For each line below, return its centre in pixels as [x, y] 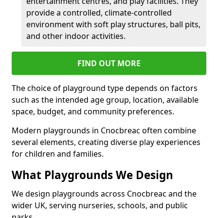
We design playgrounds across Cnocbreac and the [104, 193]
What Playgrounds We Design [92, 175]
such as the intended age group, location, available [105, 100]
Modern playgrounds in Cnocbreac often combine [104, 130]
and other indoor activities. [76, 36]
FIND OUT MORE [109, 63]
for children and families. [58, 154]
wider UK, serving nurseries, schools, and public [100, 205]
